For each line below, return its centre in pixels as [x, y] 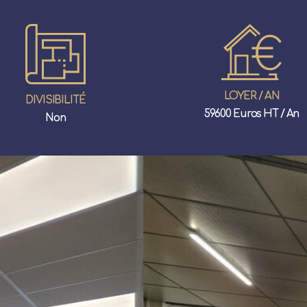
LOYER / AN [251, 97]
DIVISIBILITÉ [56, 100]
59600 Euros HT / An [251, 114]
